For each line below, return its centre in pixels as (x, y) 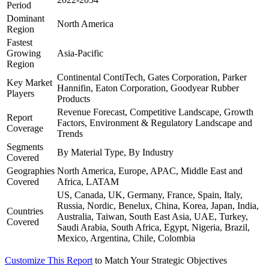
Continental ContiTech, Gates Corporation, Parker (152, 77)
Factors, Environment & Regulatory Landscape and (155, 123)
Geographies (31, 171)
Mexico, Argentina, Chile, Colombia (126, 238)
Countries (25, 211)
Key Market (29, 83)
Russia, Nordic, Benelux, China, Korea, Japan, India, (158, 206)
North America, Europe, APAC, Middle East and (150, 171)
